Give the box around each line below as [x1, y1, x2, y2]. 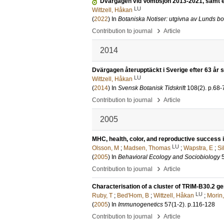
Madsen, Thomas [123, 144, 170, 151]
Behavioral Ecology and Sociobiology [118, 153, 220, 160]
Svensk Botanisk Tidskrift [118, 84, 185, 91]
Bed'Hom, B [117, 192, 149, 199]
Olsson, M [92, 144, 119, 151]
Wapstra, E [183, 144, 213, 151]
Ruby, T [92, 192, 112, 199]
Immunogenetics [118, 201, 163, 208]
